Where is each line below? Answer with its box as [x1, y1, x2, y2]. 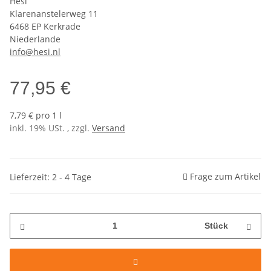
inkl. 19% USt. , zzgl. [10, 122, 92, 134]
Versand [92, 122, 125, 134]
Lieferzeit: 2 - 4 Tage [10, 171, 91, 183]
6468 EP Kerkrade [10, 21, 80, 33]
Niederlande [10, 33, 60, 45]
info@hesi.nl [10, 46, 60, 58]
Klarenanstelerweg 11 [10, 8, 98, 20]
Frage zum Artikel [190, 170, 261, 182]
